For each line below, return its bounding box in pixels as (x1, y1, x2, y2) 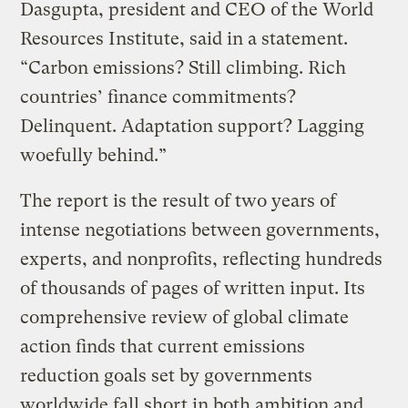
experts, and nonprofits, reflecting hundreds (20, 249, 383, 270)
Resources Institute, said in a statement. (20, 28, 349, 50)
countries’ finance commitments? (20, 87, 297, 108)
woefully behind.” (20, 145, 168, 167)
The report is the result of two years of (20, 190, 337, 212)
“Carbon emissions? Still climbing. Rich (20, 57, 347, 79)
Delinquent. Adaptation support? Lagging (20, 116, 365, 138)
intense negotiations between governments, (20, 219, 381, 241)
